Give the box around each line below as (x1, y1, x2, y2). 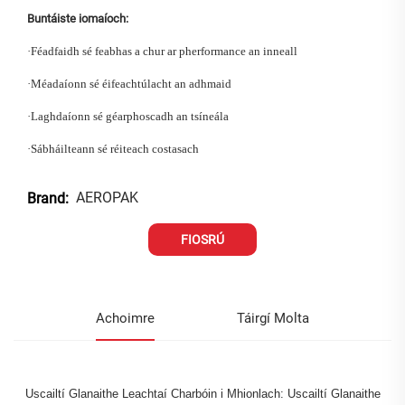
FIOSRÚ (181, 231, 224, 247)
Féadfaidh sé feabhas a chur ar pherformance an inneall (31, 43, 297, 58)
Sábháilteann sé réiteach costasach (31, 141, 199, 155)
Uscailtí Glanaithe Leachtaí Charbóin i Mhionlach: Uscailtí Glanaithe (24, 386, 381, 400)
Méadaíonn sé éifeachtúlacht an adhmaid (31, 76, 231, 90)
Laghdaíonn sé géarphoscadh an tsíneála (31, 108, 229, 123)
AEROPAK (76, 189, 138, 207)
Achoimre (96, 309, 155, 326)
